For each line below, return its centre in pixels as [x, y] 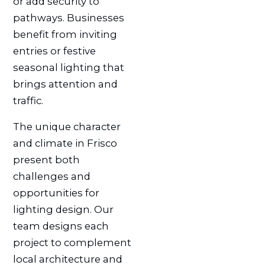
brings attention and [65, 84]
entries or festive [54, 51]
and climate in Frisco [65, 143]
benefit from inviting [65, 34]
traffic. [28, 100]
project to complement [72, 243]
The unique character [67, 127]
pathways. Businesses [68, 17]
